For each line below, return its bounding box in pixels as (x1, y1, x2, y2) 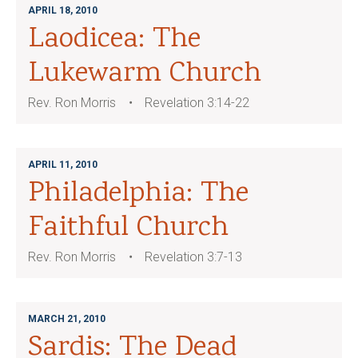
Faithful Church (28, 208, 229, 249)
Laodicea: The (28, 19, 201, 61)
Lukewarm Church (28, 54, 261, 95)
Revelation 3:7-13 (145, 249, 242, 265)
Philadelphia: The (28, 173, 249, 215)
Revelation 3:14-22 (145, 95, 249, 110)
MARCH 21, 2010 (28, 313, 105, 324)
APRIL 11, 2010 (28, 159, 97, 170)
